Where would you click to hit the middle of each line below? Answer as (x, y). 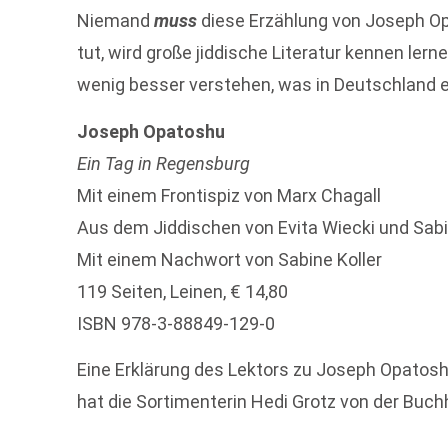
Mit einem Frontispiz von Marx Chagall (229, 195)
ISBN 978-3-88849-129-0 (176, 323)
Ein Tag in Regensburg (164, 163)
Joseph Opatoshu (151, 131)
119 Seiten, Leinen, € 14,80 (183, 291)
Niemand (116, 21)
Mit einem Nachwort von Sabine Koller (230, 259)
